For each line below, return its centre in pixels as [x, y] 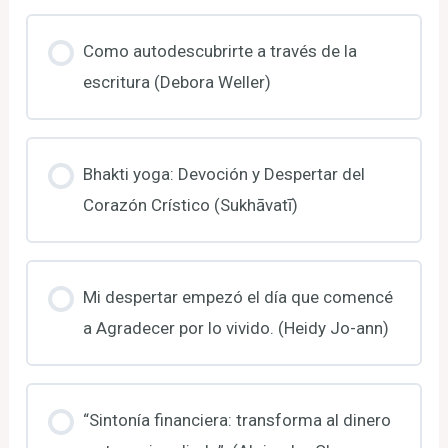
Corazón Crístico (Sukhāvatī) [190, 204]
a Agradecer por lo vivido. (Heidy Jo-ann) [235, 327]
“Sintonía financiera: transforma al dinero [236, 419]
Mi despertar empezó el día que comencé [237, 296]
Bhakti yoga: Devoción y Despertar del [223, 173]
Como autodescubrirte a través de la [219, 50]
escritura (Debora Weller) [176, 81]
